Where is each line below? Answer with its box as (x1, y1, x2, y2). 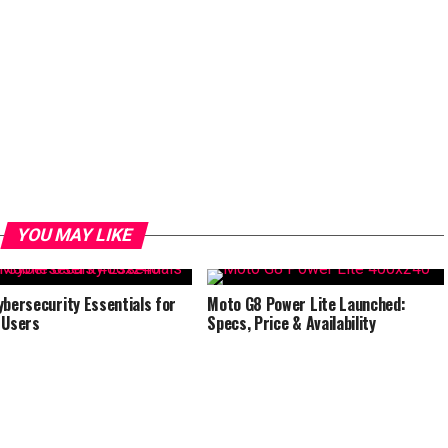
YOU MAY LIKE (13, 225, 135, 245)
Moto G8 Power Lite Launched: (207, 292, 406, 316)
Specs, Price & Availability (207, 311, 376, 335)
